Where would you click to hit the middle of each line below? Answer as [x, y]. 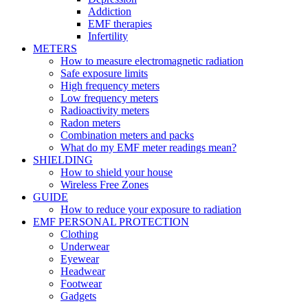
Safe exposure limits [104, 73]
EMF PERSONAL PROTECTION [111, 222]
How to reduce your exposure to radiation [151, 209]
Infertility [108, 36]
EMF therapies [120, 24]
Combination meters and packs [127, 135]
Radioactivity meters [105, 110]
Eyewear [80, 259]
